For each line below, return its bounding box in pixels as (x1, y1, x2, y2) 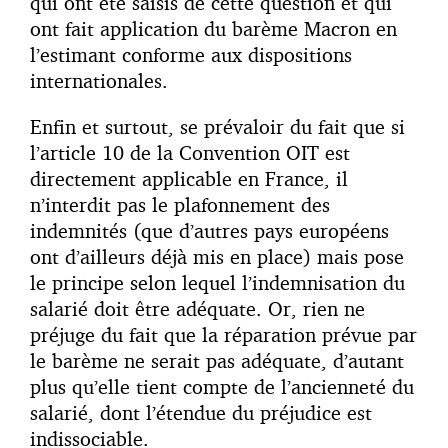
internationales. (30, 68, 168, 94)
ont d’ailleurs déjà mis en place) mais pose (30, 244, 404, 270)
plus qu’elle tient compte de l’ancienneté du (30, 374, 414, 400)
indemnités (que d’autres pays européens (30, 218, 389, 244)
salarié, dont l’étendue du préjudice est (30, 400, 372, 426)
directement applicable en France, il (30, 166, 348, 192)
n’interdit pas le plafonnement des (30, 192, 330, 218)
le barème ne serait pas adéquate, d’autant (30, 348, 404, 374)
